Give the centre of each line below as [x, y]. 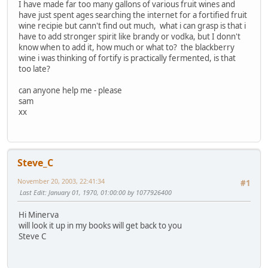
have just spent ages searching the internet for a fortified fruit [133, 15]
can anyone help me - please [70, 90]
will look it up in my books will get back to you [100, 226]
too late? [34, 68]
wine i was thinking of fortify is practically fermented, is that [127, 58]
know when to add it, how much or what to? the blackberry [127, 47]
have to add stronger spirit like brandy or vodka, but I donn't [130, 36]
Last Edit [32, 193]
